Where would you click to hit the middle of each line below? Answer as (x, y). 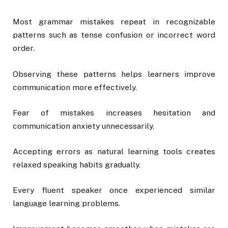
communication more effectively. (75, 87)
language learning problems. (66, 204)
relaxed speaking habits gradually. (77, 164)
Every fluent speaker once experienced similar (114, 190)
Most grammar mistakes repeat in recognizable (114, 22)
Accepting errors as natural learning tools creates (114, 151)
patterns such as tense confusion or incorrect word (114, 35)
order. (24, 48)
